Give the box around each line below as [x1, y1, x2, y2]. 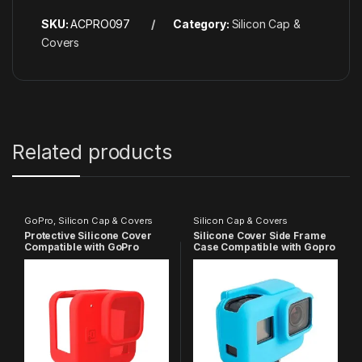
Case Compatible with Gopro [192, 240, 336, 253]
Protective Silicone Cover [23, 229, 152, 242]
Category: [172, 17, 232, 32]
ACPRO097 [70, 17, 131, 32]
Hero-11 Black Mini [23, 251, 118, 264]
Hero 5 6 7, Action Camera [192, 251, 323, 264]
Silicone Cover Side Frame [192, 229, 326, 242]
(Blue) [192, 263, 224, 276]
